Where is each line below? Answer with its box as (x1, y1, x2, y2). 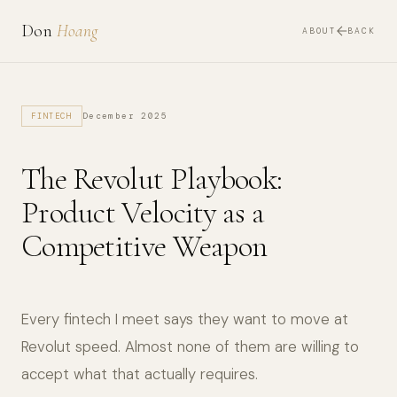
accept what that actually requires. (21, 364, 258, 385)
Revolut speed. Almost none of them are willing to (21, 337, 359, 357)
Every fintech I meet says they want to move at (21, 309, 348, 330)
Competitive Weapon (21, 227, 268, 266)
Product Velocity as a (21, 193, 265, 232)
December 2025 (82, 110, 167, 121)
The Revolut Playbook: (21, 160, 283, 198)
